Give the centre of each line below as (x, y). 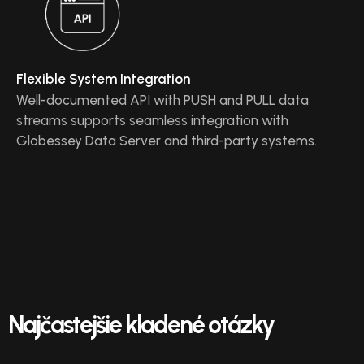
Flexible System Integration (103, 78)
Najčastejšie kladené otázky (141, 324)
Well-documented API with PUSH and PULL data (162, 100)
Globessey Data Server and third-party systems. (167, 140)
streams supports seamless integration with (152, 120)
